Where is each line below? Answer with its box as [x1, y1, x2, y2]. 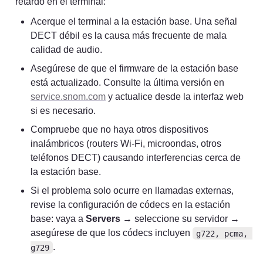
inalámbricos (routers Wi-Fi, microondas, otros [31, 139, 221, 149]
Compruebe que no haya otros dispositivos [31, 124, 208, 135]
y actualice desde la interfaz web [106, 92, 244, 102]
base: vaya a [31, 214, 86, 224]
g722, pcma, [195, 228, 248, 238]
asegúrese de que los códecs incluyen [31, 228, 193, 238]
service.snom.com [31, 92, 106, 102]
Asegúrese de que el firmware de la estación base [31, 63, 238, 74]
